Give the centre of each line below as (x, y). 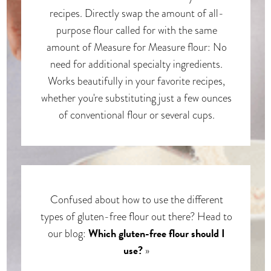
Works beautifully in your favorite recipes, (136, 80)
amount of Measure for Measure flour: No (136, 47)
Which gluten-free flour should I (157, 233)
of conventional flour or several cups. (136, 114)
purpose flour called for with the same (136, 30)
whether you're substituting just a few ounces (136, 97)
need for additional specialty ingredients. (136, 64)
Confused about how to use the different (136, 199)
